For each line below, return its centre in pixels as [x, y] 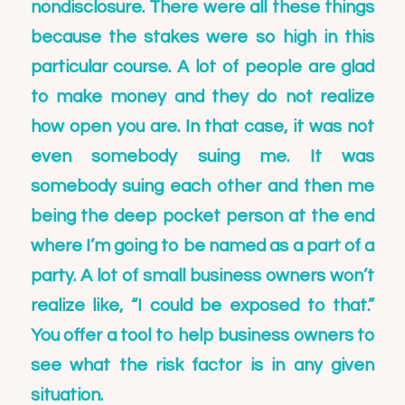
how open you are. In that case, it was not [202, 126]
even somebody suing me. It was [202, 156]
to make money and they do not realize [202, 96]
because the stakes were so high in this [202, 37]
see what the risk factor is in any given [202, 365]
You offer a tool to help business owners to [202, 335]
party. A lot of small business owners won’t [202, 275]
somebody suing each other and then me [202, 186]
